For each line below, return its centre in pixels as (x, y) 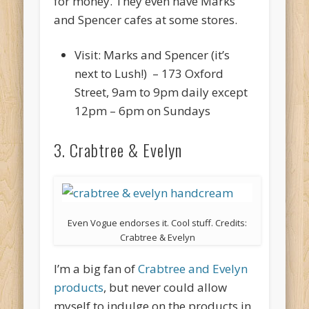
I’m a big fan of (96, 269)
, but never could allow (166, 288)
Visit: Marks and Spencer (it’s (152, 55)
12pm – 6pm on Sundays (143, 111)
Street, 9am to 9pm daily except (161, 92)
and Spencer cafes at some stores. (146, 20)
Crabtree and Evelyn (193, 269)
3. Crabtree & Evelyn (118, 150)
